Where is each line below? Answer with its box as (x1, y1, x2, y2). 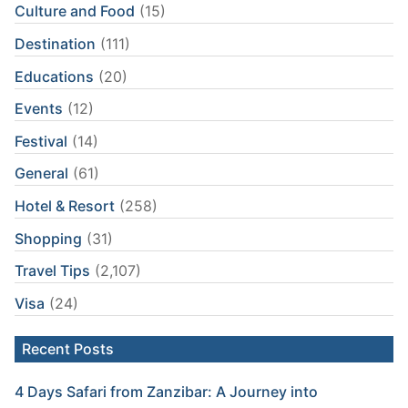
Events (15, 99, 63, 118)
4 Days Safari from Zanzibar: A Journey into (15, 382, 318, 402)
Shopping (15, 229, 82, 248)
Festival (15, 131, 67, 150)
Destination (15, 34, 96, 53)
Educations (15, 66, 94, 86)
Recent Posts (22, 340, 114, 359)
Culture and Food (15, 2, 135, 21)
